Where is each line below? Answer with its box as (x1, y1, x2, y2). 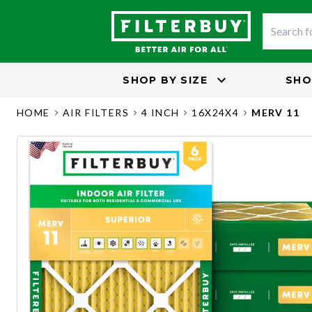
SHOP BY (123, 73, 177, 86)
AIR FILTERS (62, 107, 130, 118)
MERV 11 (251, 107, 300, 118)
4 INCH (141, 107, 180, 118)
